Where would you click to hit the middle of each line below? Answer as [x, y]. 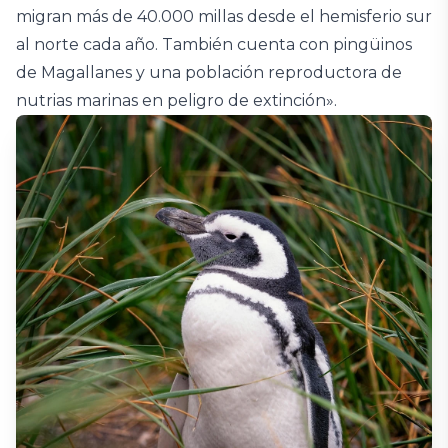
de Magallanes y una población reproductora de [209, 72]
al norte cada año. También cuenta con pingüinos [214, 44]
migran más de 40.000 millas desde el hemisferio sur [224, 16]
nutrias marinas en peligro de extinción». [176, 100]
